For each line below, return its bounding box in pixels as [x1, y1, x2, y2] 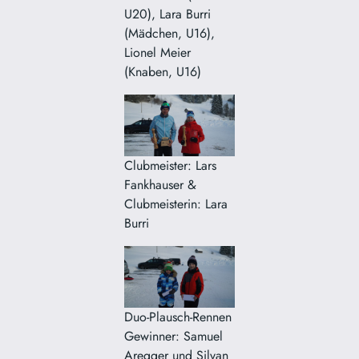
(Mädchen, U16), [124, 23, 216, 42]
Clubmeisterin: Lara [124, 194, 228, 213]
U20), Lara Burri [124, 4, 212, 23]
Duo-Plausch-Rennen [124, 307, 232, 326]
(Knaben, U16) [124, 62, 202, 81]
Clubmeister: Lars [124, 155, 217, 175]
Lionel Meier [124, 42, 192, 62]
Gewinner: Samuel [124, 326, 224, 345]
